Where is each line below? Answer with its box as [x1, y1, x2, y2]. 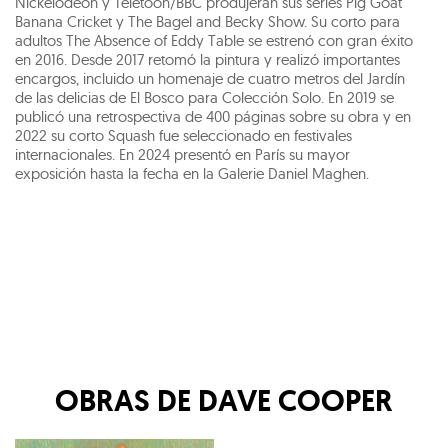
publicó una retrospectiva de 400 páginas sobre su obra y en [15, 107, 411, 127]
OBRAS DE [55, 381, 191, 421]
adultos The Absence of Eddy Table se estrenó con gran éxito [15, 31, 413, 51]
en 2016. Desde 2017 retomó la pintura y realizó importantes [15, 50, 400, 70]
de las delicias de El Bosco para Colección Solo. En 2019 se [15, 88, 394, 108]
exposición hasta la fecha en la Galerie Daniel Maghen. [15, 164, 369, 184]
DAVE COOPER [198, 381, 393, 421]
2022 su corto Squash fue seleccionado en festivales [15, 126, 352, 146]
